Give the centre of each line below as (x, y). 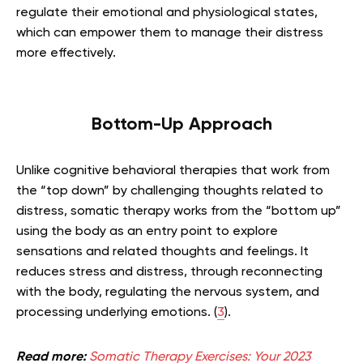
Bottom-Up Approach (181, 124)
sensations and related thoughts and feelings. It (162, 252)
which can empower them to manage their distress (170, 33)
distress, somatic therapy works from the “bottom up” (179, 211)
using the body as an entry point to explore (147, 231)
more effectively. (66, 53)
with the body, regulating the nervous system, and (168, 292)
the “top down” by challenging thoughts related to (170, 191)
